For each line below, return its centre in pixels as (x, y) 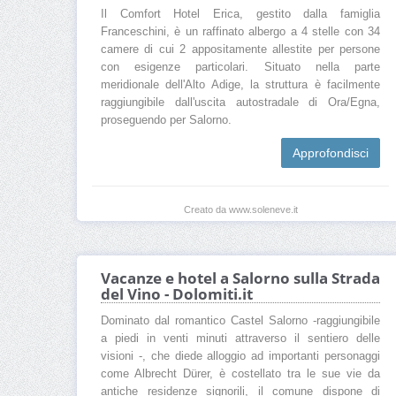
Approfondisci (331, 153)
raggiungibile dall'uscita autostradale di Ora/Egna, (240, 103)
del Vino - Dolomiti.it (177, 294)
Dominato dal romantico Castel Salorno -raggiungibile (240, 321)
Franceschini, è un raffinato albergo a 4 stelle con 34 (240, 32)
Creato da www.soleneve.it (240, 210)
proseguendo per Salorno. (166, 121)
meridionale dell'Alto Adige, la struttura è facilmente (240, 85)
